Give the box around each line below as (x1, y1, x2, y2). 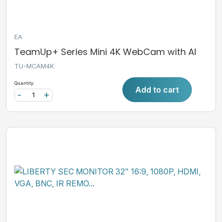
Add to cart (135, 84, 179, 95)
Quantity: (14, 80, 35, 86)
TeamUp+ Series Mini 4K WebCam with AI (14, 45, 196, 58)
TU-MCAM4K (14, 62, 54, 70)
